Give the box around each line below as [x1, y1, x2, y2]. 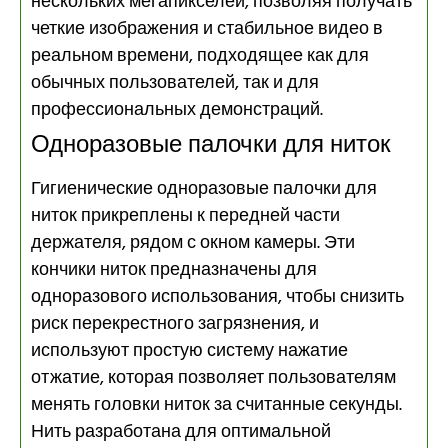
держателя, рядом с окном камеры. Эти [31, 228, 355, 258]
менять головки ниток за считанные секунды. [31, 390, 402, 420]
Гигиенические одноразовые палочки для [31, 174, 377, 204]
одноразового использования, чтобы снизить [31, 282, 404, 312]
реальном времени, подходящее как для [31, 41, 369, 71]
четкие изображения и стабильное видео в [31, 14, 383, 44]
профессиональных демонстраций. [31, 95, 323, 125]
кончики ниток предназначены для [31, 255, 317, 285]
